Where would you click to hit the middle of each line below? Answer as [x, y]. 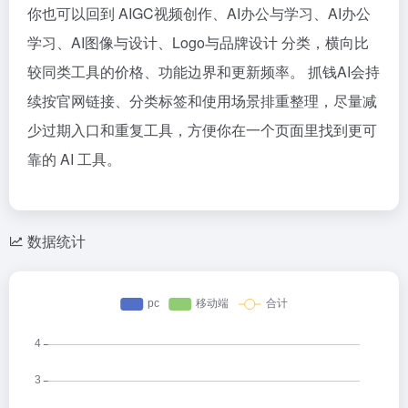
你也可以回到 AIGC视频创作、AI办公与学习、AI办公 [199, 13]
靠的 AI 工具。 [74, 158]
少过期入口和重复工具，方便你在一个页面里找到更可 [202, 129]
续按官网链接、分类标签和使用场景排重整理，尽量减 [202, 100]
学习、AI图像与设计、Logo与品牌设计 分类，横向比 [198, 42]
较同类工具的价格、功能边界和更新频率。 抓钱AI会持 [204, 71]
